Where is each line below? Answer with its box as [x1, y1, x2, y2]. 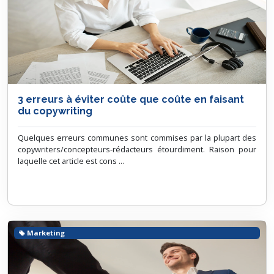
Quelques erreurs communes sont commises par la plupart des [18, 132, 256, 143]
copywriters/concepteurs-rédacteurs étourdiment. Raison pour [18, 144, 256, 155]
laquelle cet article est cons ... [18, 155, 124, 166]
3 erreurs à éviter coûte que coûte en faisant [18, 94, 244, 105]
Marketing [25, 228, 65, 237]
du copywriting [18, 105, 92, 117]
